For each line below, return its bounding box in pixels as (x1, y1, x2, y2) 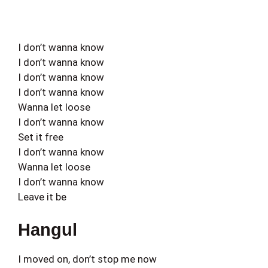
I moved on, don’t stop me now (18, 253, 157, 265)
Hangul (18, 220, 77, 239)
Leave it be (18, 190, 66, 203)
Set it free (18, 130, 63, 143)
